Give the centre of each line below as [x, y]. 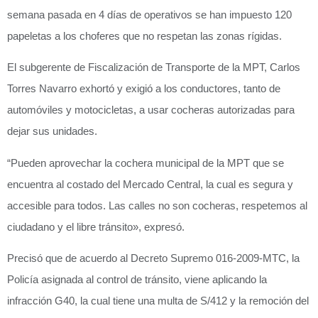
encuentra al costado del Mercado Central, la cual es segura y [150, 184]
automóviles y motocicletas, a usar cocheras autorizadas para [151, 110]
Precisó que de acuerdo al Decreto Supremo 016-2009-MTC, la [153, 258]
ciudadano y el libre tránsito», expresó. [96, 226]
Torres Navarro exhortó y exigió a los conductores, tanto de [144, 89]
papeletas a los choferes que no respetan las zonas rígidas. [144, 35]
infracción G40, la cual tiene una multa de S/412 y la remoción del [158, 300]
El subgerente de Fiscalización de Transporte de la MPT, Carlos [154, 67]
